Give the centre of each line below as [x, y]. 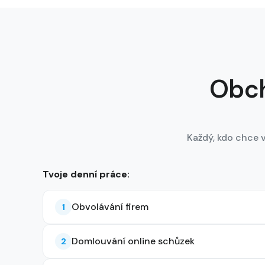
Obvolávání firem [110, 207]
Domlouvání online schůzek [133, 241]
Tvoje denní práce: [86, 174]
